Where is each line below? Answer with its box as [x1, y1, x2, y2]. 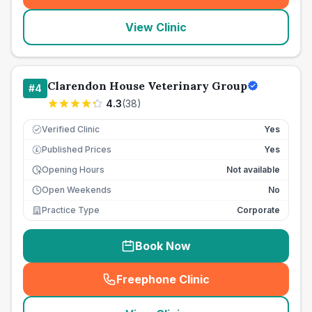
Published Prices [42, 144, 111, 155]
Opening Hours [42, 164, 104, 175]
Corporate [237, 205, 280, 215]
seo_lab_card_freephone [159, 279, 298, 294]
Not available [226, 164, 280, 175]
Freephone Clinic [116, 272, 210, 286]
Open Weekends [42, 185, 111, 195]
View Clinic [125, 20, 187, 34]
